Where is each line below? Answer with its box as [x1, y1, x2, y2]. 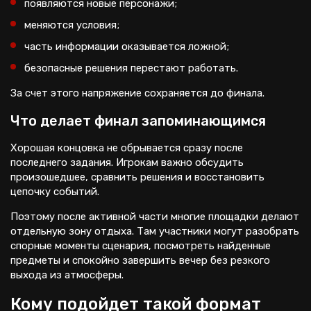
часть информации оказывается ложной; [24, 40, 229, 53]
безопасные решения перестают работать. [24, 62, 238, 74]
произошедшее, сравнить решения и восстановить [10, 171, 264, 183]
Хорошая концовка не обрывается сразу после [10, 142, 243, 154]
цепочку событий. [10, 185, 99, 198]
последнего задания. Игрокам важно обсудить [10, 156, 244, 169]
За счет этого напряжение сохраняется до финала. [10, 87, 264, 99]
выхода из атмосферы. [10, 269, 124, 281]
